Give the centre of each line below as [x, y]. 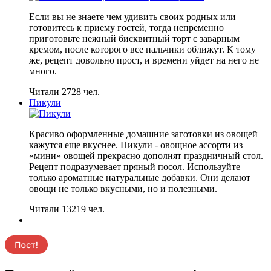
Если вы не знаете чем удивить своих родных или [132, 17]
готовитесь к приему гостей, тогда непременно [126, 28]
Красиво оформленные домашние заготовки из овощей [143, 134]
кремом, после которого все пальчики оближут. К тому [142, 50]
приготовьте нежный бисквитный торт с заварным [134, 39]
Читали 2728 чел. [64, 92]
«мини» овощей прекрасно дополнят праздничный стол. [146, 156]
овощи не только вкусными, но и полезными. [123, 189]
